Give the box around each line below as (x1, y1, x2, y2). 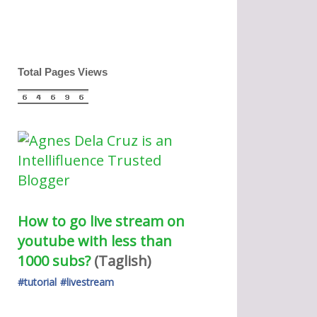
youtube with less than (17, 231, 172, 251)
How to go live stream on (17, 212, 185, 231)
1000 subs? (17, 251, 91, 271)
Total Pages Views (17, 66, 108, 79)
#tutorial (17, 275, 57, 289)
